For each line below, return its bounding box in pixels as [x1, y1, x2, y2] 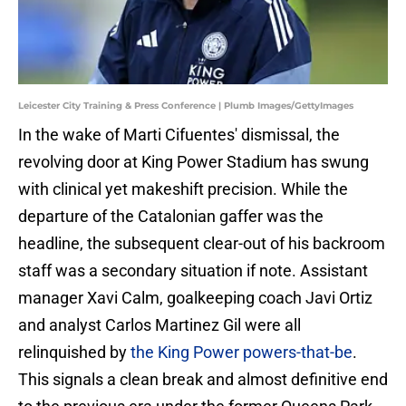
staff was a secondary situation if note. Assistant [18, 261, 368, 281]
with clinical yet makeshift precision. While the [18, 179, 348, 199]
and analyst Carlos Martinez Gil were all [18, 315, 301, 335]
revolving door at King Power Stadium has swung [18, 152, 369, 172]
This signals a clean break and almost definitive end [18, 370, 388, 390]
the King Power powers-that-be [130, 343, 353, 362]
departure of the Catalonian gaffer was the [18, 207, 324, 227]
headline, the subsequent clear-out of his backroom [18, 234, 385, 254]
